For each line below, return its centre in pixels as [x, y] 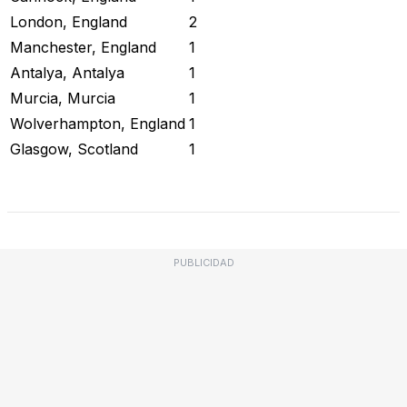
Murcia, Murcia [63, 98]
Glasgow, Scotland [74, 149]
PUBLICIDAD [203, 262]
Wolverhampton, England [98, 123]
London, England [69, 21]
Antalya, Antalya [67, 72]
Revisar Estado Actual [99, 173]
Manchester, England [83, 47]
